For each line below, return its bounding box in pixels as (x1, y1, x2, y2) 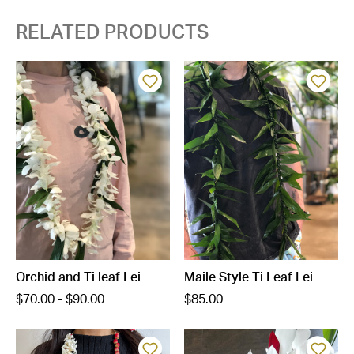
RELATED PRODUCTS (16, 24, 209, 43)
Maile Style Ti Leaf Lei (184, 270, 313, 284)
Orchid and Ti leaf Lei (16, 270, 141, 284)
